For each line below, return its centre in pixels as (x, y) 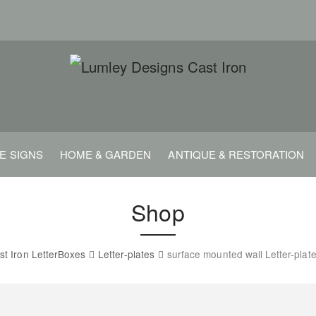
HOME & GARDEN (105, 154)
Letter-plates (126, 254)
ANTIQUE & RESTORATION (236, 154)
